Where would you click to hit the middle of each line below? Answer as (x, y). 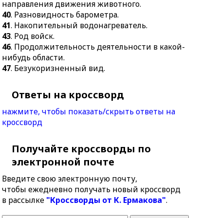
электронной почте (63, 162)
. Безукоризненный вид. (58, 68)
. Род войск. (33, 36)
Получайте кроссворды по (82, 149)
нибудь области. (34, 57)
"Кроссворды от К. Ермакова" (106, 200)
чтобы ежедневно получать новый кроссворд (91, 189)
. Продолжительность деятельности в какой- (98, 47)
